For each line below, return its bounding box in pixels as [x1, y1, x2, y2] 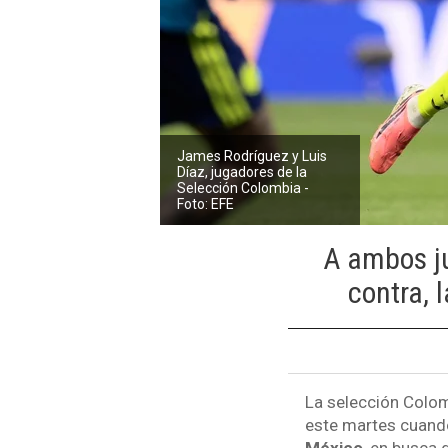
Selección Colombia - [177, 179, 310, 196]
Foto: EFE [177, 195, 235, 212]
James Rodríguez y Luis [177, 147, 328, 164]
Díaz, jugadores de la [177, 163, 308, 180]
